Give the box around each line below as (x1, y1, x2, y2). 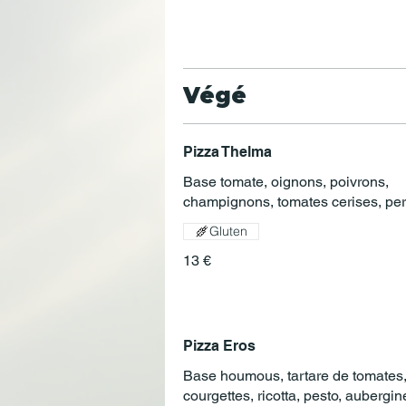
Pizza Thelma (183, 142, 272, 160)
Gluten (209, 222, 247, 239)
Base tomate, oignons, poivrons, (183, 172, 389, 190)
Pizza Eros (183, 336, 256, 354)
